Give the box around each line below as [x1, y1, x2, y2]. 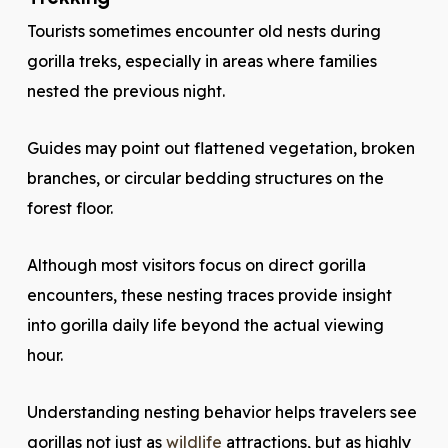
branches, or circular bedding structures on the [26, 168, 384, 188]
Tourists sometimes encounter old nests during [26, 21, 381, 41]
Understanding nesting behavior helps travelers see [26, 402, 417, 422]
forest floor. [26, 198, 113, 218]
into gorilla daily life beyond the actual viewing [26, 315, 384, 335]
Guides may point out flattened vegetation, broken [26, 138, 415, 158]
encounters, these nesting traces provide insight [26, 285, 392, 305]
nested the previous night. [26, 81, 225, 101]
